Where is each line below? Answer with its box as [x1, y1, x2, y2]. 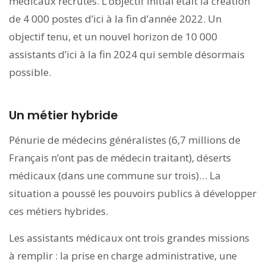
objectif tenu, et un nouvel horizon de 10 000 [9, 29, 217, 43]
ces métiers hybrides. [9, 204, 110, 218]
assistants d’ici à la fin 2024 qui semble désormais [9, 47, 245, 61]
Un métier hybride [9, 106, 118, 123]
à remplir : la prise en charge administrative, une [9, 248, 237, 262]
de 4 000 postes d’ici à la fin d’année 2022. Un [9, 11, 221, 26]
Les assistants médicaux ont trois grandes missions [9, 230, 249, 245]
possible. [9, 65, 53, 79]
